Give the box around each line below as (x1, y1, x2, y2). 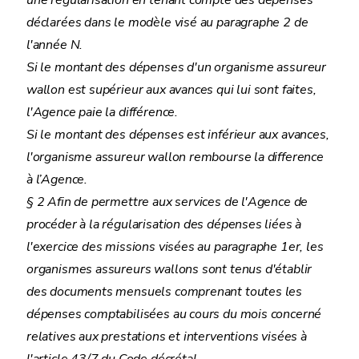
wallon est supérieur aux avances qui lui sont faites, (26, 81, 317, 99)
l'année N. (26, 36, 83, 54)
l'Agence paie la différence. (26, 103, 178, 121)
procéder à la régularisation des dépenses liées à (26, 216, 302, 233)
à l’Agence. (26, 171, 88, 188)
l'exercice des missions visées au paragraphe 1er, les (26, 238, 324, 256)
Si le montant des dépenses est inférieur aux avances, (26, 126, 329, 143)
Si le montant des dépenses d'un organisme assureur (26, 58, 327, 76)
